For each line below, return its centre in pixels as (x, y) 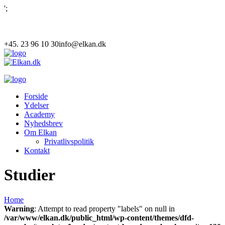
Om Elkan (40, 132)
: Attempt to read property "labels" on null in (104, 208)
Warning (19, 208)
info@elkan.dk (82, 44)
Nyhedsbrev (43, 123)
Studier (30, 175)
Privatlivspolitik (69, 141)
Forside (36, 96)
